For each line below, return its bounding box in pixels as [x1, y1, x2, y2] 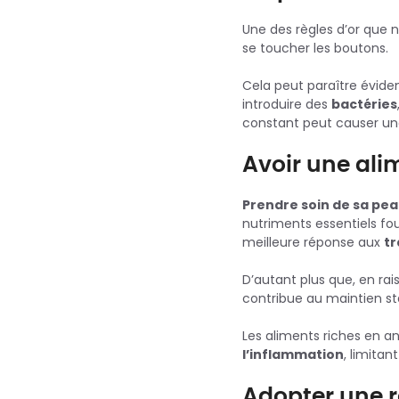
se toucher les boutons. [242, 39, 388, 58]
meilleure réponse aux [242, 233, 384, 252]
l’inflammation [242, 346, 344, 364]
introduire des [242, 95, 331, 114]
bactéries [331, 95, 397, 114]
